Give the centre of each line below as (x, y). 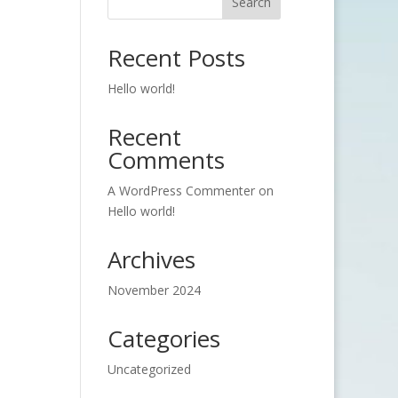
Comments (166, 160)
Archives (151, 259)
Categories (163, 338)
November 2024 (154, 290)
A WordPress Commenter (181, 191)
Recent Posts (176, 58)
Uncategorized (149, 369)
